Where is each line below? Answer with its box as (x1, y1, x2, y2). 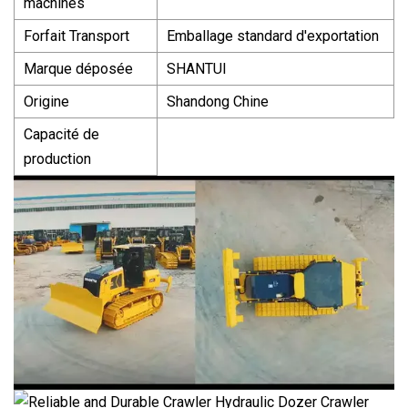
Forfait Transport (24, 26, 129, 45)
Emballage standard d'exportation (167, 26, 379, 45)
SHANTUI (167, 59, 227, 77)
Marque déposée (24, 59, 133, 77)
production (24, 149, 91, 168)
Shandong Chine (167, 92, 269, 110)
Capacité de (24, 125, 99, 143)
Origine (24, 92, 69, 110)
